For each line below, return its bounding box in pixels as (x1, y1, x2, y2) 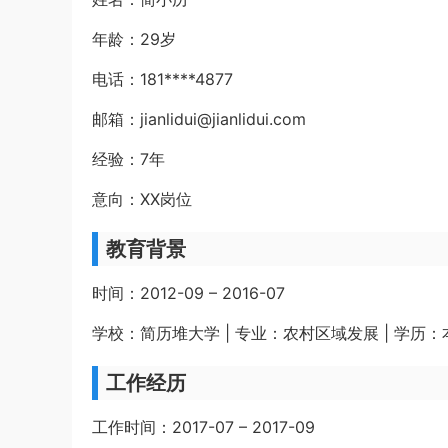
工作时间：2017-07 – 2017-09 (92, 416, 315, 437)
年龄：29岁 (92, 28, 176, 49)
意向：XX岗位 (92, 188, 192, 209)
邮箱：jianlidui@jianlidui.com (92, 108, 306, 129)
